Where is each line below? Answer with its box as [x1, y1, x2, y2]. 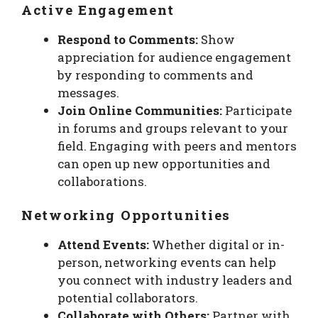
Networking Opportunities [21, 206, 231, 224]
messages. [57, 84, 119, 101]
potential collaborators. [57, 290, 198, 307]
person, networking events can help [57, 254, 276, 271]
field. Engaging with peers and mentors [57, 137, 297, 154]
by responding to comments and [57, 66, 253, 83]
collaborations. [57, 172, 147, 190]
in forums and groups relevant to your [57, 119, 288, 136]
